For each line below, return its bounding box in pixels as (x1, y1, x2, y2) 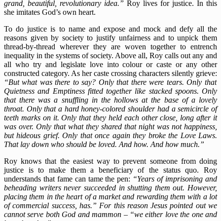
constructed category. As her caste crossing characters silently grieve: (4, 69, 217, 78)
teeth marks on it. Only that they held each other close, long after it (4, 113, 217, 122)
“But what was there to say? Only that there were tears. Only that (4, 78, 217, 87)
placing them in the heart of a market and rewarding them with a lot (4, 192, 217, 201)
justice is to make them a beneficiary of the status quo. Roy (4, 166, 217, 175)
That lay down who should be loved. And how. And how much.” (4, 140, 204, 149)
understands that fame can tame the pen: (4, 175, 133, 184)
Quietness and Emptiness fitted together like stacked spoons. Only (4, 87, 217, 96)
